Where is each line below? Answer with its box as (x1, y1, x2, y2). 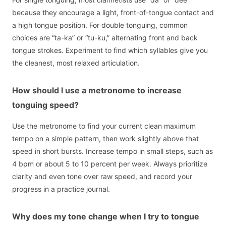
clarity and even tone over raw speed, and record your (12, 172, 192, 181)
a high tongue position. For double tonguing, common (12, 21, 188, 30)
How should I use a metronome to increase (12, 85, 182, 96)
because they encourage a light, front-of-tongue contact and (12, 8, 214, 17)
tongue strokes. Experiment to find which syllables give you (12, 46, 208, 55)
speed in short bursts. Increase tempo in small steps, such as (12, 147, 213, 156)
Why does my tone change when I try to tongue (12, 211, 199, 222)
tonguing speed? (12, 100, 79, 110)
